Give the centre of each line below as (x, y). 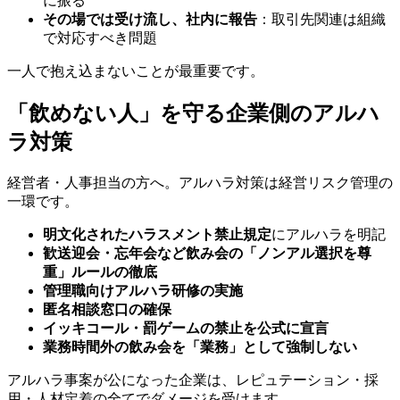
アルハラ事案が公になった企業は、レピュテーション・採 (193, 379)
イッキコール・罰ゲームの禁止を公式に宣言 (186, 328)
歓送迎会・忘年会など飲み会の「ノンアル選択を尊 (207, 253)
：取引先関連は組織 (321, 20)
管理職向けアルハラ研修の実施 (143, 290)
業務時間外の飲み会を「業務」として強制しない (200, 346)
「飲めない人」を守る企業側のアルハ (193, 113)
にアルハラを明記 (329, 234)
